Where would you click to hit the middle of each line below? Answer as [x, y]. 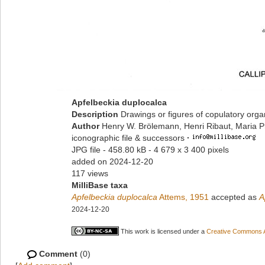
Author [87, 126]
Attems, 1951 [183, 197]
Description [96, 114]
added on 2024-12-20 [112, 161]
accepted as [234, 197]
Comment [58, 254]
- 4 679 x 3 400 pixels [189, 150]
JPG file [86, 150]
